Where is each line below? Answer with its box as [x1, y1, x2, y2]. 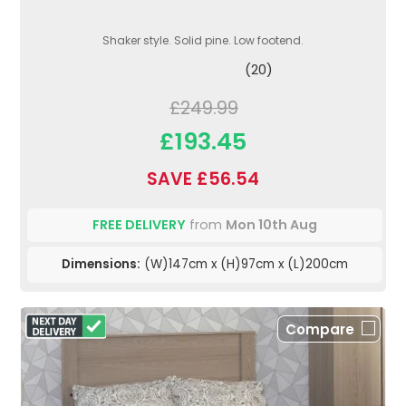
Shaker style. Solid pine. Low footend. [102, 32, 304, 48]
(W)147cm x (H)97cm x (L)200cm [140, 255, 348, 273]
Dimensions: [62, 255, 140, 273]
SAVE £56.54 [147, 166, 259, 191]
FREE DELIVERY [92, 215, 186, 234]
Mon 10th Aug [226, 215, 317, 234]
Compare [285, 319, 354, 339]
